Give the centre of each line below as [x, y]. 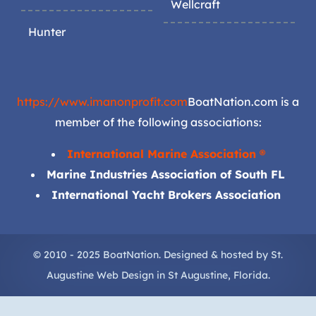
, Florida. [249, 275]
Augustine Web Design [100, 275]
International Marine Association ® [166, 154]
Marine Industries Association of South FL [166, 175]
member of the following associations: [158, 122]
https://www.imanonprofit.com [102, 102]
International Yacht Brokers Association [166, 195]
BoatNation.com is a [243, 102]
